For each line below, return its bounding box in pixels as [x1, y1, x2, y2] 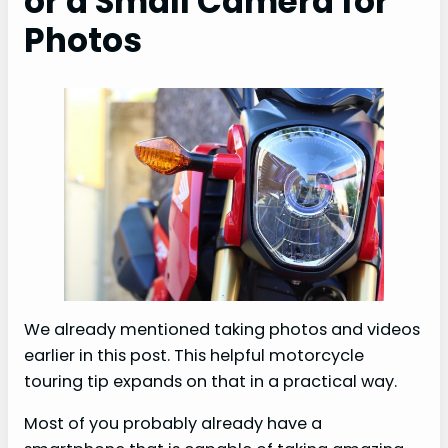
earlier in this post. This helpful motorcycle [24, 344, 364, 368]
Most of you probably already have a [24, 412, 322, 436]
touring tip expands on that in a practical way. [24, 370, 397, 394]
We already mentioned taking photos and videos [24, 318, 420, 342]
